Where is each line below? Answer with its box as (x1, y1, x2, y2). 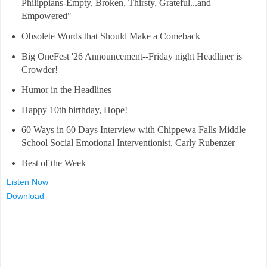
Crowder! (21, 64, 58, 74)
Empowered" (21, 11, 72, 21)
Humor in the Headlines (21, 84, 111, 95)
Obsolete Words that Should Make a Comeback (21, 31, 200, 42)
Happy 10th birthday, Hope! (21, 104, 128, 115)
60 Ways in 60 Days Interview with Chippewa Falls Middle (21, 125, 246, 135)
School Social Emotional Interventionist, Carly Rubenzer (21, 138, 235, 148)
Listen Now (7, 177, 48, 187)
